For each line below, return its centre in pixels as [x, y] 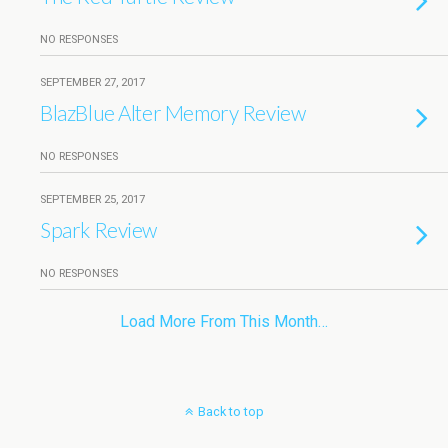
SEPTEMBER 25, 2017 [92, 199]
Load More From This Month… [224, 321]
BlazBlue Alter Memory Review [173, 112]
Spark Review [99, 229]
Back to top [230, 411]
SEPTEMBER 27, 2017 [92, 82]
